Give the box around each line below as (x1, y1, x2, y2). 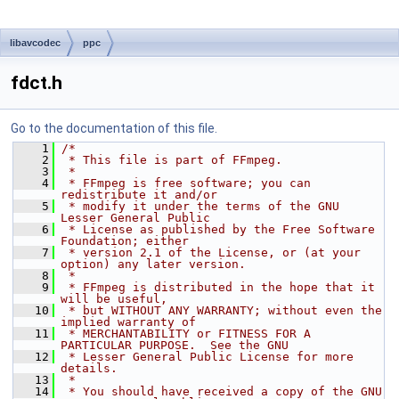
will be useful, (61, 292, 167, 305)
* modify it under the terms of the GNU (61, 199, 339, 213)
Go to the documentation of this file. (11, 121, 217, 135)
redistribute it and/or (61, 188, 217, 201)
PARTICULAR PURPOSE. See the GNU (61, 338, 289, 352)
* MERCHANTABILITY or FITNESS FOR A (61, 327, 311, 340)
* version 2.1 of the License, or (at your (61, 246, 361, 259)
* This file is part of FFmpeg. (61, 153, 282, 167)
